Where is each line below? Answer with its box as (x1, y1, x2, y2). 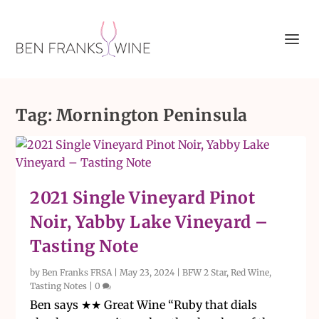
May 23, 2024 (120, 267, 175, 278)
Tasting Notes (30, 281, 88, 291)
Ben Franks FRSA (42, 267, 113, 278)
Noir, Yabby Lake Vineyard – (30, 211, 268, 232)
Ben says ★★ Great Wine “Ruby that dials (30, 298, 258, 312)
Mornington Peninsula (56, 105, 248, 125)
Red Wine (231, 267, 270, 278)
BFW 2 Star (182, 267, 227, 278)
